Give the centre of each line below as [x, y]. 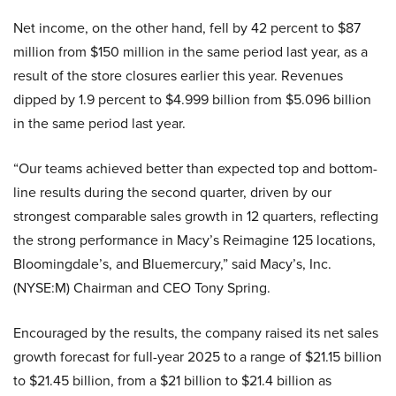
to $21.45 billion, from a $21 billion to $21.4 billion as [172, 380]
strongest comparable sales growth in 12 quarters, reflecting [196, 216]
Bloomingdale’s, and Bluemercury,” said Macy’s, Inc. [172, 263]
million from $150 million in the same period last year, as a [190, 51]
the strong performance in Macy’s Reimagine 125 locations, [194, 240]
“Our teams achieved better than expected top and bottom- [195, 168]
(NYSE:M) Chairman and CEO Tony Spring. [142, 287]
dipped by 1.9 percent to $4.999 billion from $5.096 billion [192, 99]
